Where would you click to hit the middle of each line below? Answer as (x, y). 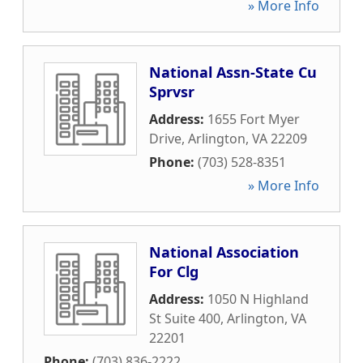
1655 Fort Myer (254, 119)
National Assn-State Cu (233, 72)
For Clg (174, 271)
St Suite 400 (185, 318)
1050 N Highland (258, 299)
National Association (224, 252)
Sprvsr (172, 92)
